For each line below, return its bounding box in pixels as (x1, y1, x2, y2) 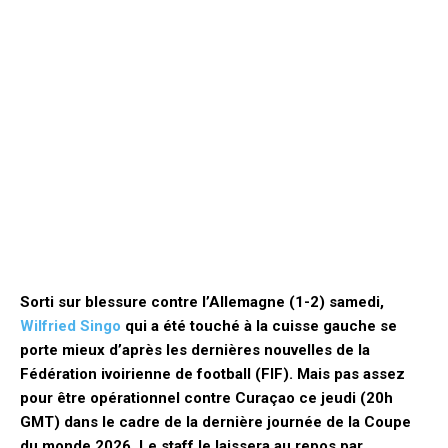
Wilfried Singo (20, 317, 121, 335)
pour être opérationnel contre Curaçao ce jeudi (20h (20, 389, 393, 407)
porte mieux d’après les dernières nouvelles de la (20, 341, 370, 359)
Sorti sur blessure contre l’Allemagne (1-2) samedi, (20, 293, 384, 311)
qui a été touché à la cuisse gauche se (121, 317, 397, 335)
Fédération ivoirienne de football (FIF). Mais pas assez (20, 365, 405, 383)
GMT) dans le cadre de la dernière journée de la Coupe (20, 413, 411, 431)
